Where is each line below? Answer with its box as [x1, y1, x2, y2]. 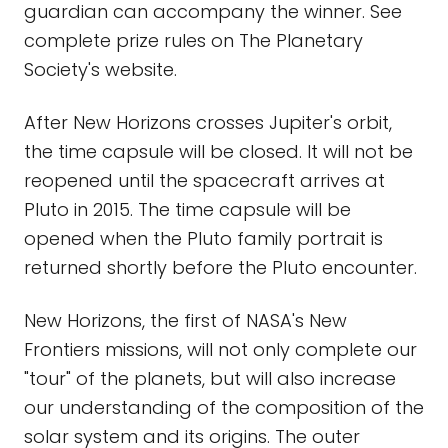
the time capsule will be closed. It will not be [24, 139, 413, 164]
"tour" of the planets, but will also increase [24, 366, 396, 391]
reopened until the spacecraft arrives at [24, 168, 385, 193]
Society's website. [24, 57, 177, 82]
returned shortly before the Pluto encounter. [24, 255, 417, 280]
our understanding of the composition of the [24, 395, 424, 420]
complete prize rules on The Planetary [24, 28, 363, 53]
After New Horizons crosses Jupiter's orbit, [24, 110, 392, 135]
